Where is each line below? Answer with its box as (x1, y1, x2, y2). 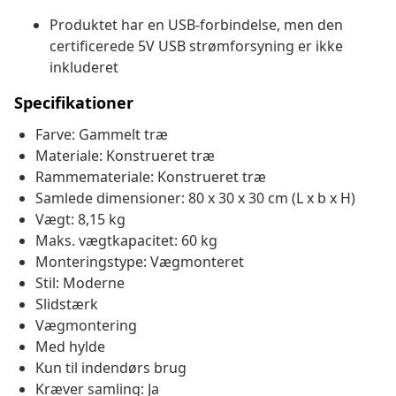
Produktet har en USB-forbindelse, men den (49, 15, 343, 35)
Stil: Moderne (35, 273, 125, 293)
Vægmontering (35, 316, 137, 336)
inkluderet (49, 57, 118, 78)
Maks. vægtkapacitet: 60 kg (35, 231, 217, 251)
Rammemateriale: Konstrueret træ (35, 167, 266, 187)
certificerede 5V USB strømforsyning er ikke (49, 36, 343, 57)
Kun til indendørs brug (35, 358, 187, 378)
